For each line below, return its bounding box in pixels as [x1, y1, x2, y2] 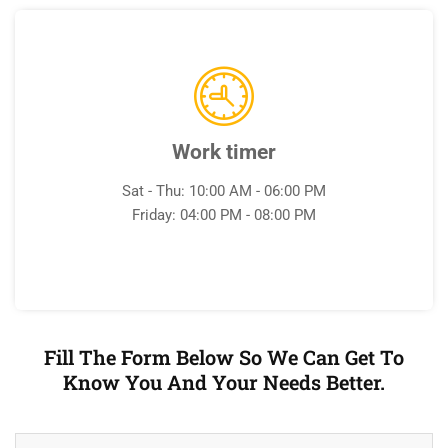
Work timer [172, 140, 276, 164]
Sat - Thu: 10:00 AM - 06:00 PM [122, 182, 326, 200]
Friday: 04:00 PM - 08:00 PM [132, 206, 316, 224]
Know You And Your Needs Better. [63, 369, 385, 395]
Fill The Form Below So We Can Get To [44, 344, 404, 370]
